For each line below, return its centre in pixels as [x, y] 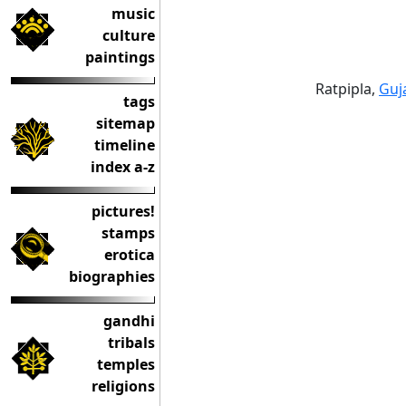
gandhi [129, 321]
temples [126, 364]
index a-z [123, 167]
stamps [128, 233]
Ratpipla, [347, 88]
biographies [112, 276]
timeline [125, 145]
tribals [131, 343]
